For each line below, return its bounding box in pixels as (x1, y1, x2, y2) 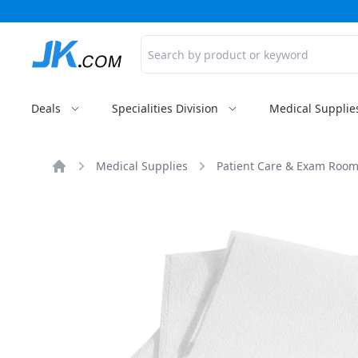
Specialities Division (112, 101, 219, 116)
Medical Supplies (96, 158, 188, 173)
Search (127, 35, 169, 53)
